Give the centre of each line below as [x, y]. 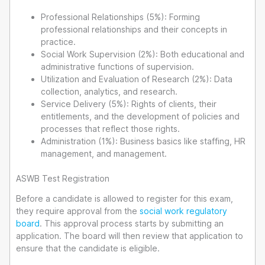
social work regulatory [183, 211]
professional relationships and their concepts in [134, 30]
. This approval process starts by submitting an [132, 223]
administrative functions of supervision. [117, 67]
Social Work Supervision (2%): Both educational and [143, 54]
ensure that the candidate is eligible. [88, 248]
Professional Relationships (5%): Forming [120, 17]
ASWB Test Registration [63, 179]
